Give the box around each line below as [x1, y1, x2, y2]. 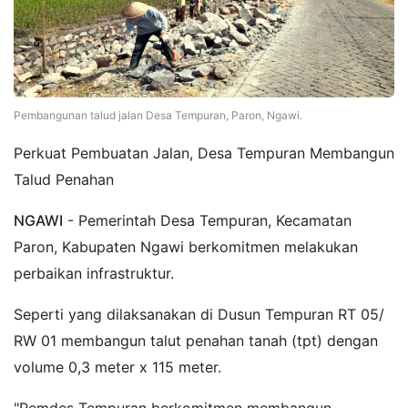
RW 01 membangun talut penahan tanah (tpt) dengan [14, 331, 378, 350]
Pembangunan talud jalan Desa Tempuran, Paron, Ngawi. [14, 107, 302, 122]
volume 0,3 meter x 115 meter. [14, 357, 221, 376]
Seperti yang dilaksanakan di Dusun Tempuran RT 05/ [14, 304, 384, 323]
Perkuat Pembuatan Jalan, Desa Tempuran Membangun [14, 143, 394, 162]
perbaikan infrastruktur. [14, 263, 174, 282]
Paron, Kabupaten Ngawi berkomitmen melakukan [14, 237, 358, 256]
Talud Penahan [14, 169, 114, 189]
